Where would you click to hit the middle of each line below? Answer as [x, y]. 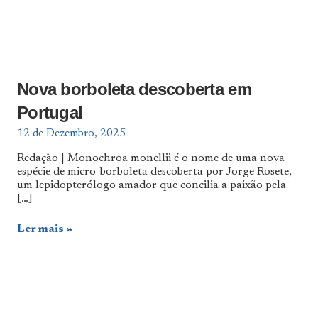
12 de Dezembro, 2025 [71, 133]
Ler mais [40, 229]
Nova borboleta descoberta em [134, 89]
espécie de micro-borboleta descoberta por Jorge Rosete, [154, 171]
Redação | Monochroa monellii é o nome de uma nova [151, 158]
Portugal [50, 113]
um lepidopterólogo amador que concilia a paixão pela [152, 185]
